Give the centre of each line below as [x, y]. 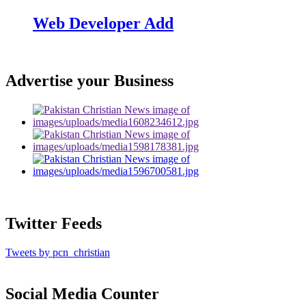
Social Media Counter [82, 293]
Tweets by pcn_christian [58, 253]
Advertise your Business [89, 81]
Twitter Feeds [54, 224]
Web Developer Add [103, 23]
